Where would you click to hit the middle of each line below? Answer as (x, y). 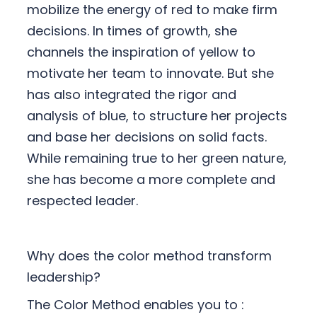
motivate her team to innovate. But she (150, 74)
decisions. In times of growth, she (132, 31)
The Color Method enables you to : (135, 305)
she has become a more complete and (151, 180)
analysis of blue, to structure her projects (157, 116)
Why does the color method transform (149, 256)
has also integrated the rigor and (131, 95)
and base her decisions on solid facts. (146, 137)
